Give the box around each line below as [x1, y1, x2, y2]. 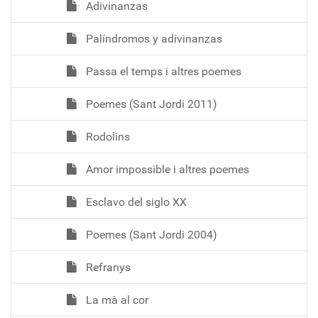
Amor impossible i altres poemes [83, 162, 249, 176]
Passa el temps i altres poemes [83, 64, 241, 78]
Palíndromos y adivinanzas [83, 31, 222, 45]
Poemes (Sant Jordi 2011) [83, 97, 217, 111]
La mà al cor [83, 292, 148, 307]
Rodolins [83, 129, 130, 143]
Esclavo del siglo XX [83, 194, 187, 209]
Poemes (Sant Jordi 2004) [83, 227, 217, 241]
